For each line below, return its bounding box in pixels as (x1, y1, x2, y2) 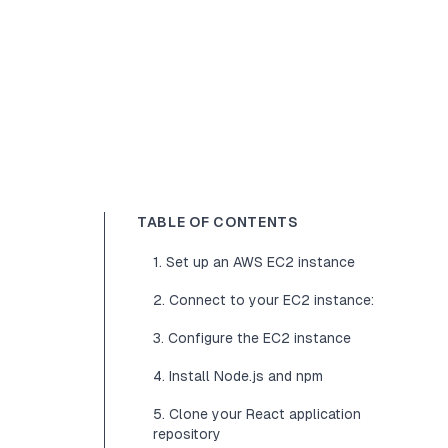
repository (153, 426, 221, 442)
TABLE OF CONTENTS (137, 214, 299, 230)
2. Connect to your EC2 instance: (153, 292, 374, 308)
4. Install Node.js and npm (153, 368, 323, 384)
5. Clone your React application (153, 406, 361, 422)
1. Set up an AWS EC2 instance (153, 254, 355, 270)
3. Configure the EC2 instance (153, 330, 351, 346)
